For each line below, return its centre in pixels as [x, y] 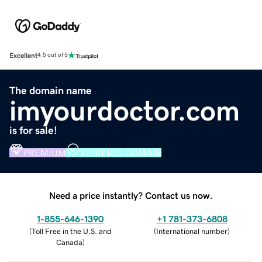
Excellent [23, 55]
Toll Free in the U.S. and [71, 231]
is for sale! [33, 130]
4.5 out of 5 [53, 55]
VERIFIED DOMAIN [121, 152]
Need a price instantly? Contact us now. [131, 195]
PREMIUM [45, 152]
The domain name [51, 90]
